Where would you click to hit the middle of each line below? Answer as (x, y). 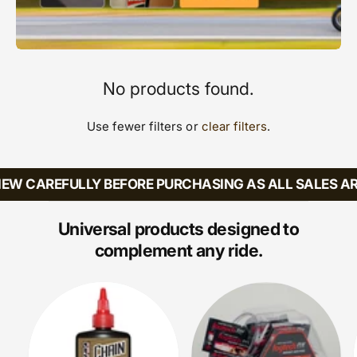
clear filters (234, 127)
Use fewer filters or (144, 127)
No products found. (178, 89)
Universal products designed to (178, 229)
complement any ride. (178, 251)
